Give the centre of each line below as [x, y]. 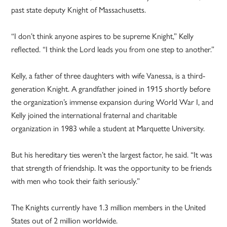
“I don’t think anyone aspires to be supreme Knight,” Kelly [103, 36]
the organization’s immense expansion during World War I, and [112, 102]
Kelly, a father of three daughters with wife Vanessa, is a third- [108, 75]
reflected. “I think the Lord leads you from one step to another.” [113, 49]
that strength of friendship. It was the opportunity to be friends [112, 168]
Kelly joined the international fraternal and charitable [94, 115]
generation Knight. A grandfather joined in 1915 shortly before [111, 89]
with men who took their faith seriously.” [76, 181]
